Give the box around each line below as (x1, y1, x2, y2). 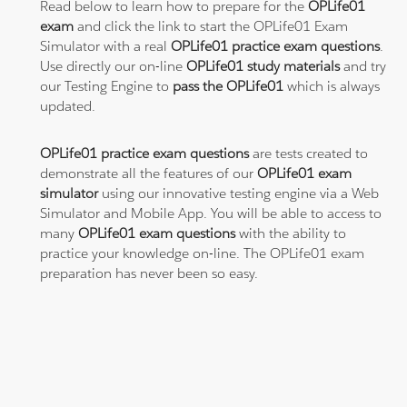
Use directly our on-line (40, 56, 187, 74)
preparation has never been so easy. (40, 263, 259, 282)
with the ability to (235, 223, 347, 242)
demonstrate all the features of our (40, 164, 258, 182)
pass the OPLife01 (173, 76, 288, 94)
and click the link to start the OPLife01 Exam (74, 16, 349, 35)
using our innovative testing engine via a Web (98, 184, 380, 202)
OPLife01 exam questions (78, 223, 236, 242)
